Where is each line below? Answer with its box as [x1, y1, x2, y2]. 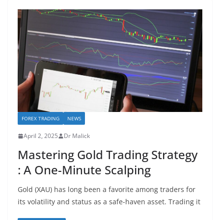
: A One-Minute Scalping [18, 162, 151, 178]
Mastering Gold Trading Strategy [18, 146, 197, 163]
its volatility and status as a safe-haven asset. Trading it [18, 197, 200, 207]
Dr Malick [64, 132, 90, 140]
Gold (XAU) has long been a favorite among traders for [18, 185, 195, 194]
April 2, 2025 [24, 132, 58, 140]
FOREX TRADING [22, 115, 59, 122]
